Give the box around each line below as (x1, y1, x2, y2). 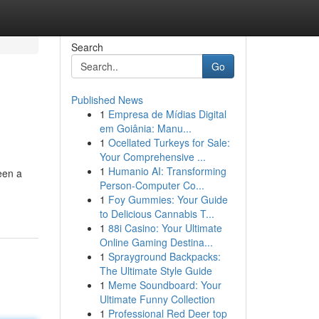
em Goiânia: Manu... (99, 121, 192, 135)
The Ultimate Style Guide (99, 263, 212, 278)
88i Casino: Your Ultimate (108, 221, 222, 235)
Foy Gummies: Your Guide (108, 192, 228, 206)
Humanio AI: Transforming (108, 164, 226, 178)
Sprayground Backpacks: (108, 249, 221, 263)
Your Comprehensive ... (99, 150, 206, 164)
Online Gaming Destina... (99, 235, 213, 249)
